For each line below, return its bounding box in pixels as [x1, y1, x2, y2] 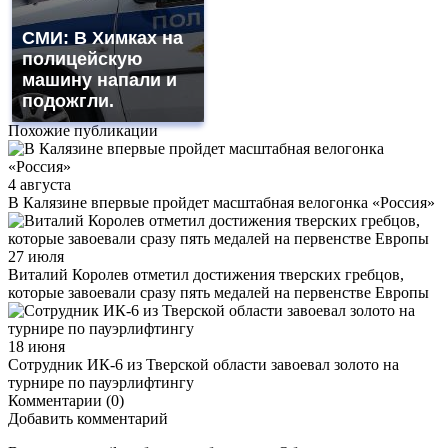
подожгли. [22, 90, 114, 111]
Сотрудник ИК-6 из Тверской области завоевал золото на [8, 355, 399, 373]
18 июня [8, 337, 65, 355]
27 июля [8, 247, 64, 265]
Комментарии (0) [8, 391, 124, 409]
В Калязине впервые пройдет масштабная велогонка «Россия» [8, 193, 435, 211]
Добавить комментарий [8, 409, 168, 427]
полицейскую [22, 48, 142, 69]
